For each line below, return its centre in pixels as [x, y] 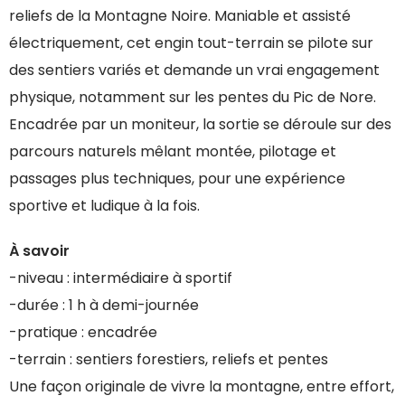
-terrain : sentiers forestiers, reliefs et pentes [169, 360]
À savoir [39, 251]
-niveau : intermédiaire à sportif [121, 278]
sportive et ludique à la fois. [104, 206]
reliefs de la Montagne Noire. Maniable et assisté [180, 16]
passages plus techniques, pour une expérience [177, 179]
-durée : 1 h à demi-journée [104, 306]
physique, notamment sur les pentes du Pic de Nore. [193, 98]
